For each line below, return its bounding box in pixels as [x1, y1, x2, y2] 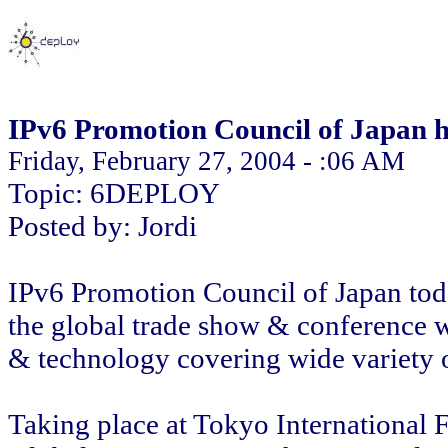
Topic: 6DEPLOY [8, 177, 220, 209]
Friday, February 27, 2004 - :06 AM [8, 146, 405, 176]
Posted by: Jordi [8, 210, 197, 242]
